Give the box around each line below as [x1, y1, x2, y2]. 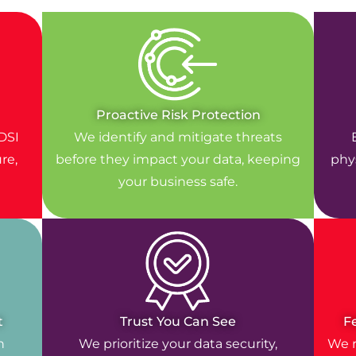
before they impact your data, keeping [56, 152, 300, 168]
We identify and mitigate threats [74, 130, 282, 145]
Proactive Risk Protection [95, 107, 261, 123]
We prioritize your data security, [79, 336, 277, 352]
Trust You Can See [120, 314, 236, 330]
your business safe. [118, 174, 238, 190]
